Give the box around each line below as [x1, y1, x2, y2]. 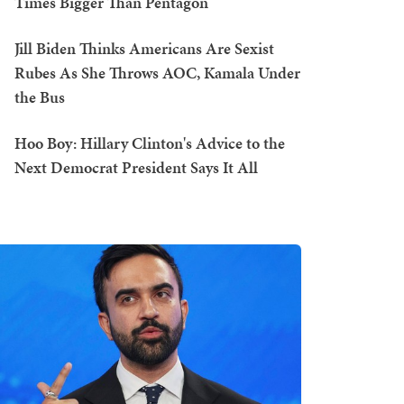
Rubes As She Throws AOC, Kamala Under [14, 61, 300, 84]
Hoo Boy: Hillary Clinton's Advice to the [14, 132, 285, 154]
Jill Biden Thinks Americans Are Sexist [14, 37, 274, 60]
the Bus [14, 86, 65, 108]
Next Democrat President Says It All [14, 156, 258, 179]
